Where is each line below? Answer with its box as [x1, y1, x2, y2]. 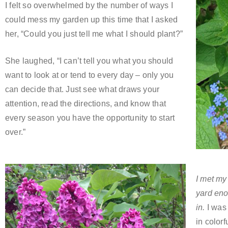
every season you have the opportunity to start [5, 113, 175, 123]
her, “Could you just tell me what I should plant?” [5, 30, 183, 39]
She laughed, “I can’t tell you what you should [5, 56, 174, 66]
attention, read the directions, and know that [5, 99, 166, 108]
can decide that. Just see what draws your [5, 85, 160, 94]
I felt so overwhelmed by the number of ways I [5, 1, 174, 10]
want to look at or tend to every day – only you [5, 71, 174, 80]
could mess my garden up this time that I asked [5, 15, 178, 24]
